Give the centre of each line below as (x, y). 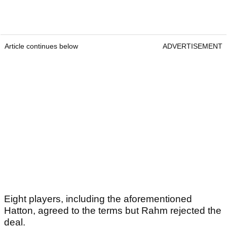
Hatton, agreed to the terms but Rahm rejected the (113, 211)
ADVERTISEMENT (193, 46)
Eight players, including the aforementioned (98, 199)
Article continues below (41, 46)
